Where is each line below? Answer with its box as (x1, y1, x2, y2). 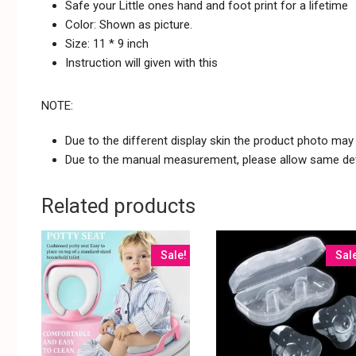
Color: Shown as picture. (65, 17, 192, 32)
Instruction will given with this (65, 55, 218, 70)
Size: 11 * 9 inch (65, 36, 149, 51)
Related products (41, 193, 195, 218)
